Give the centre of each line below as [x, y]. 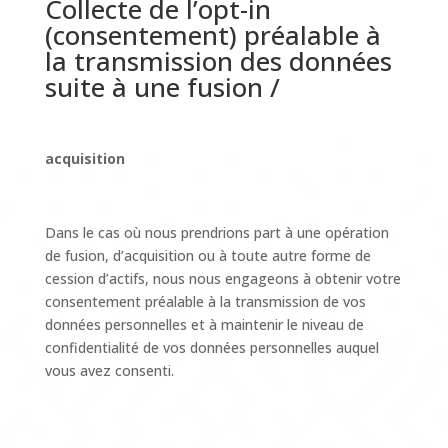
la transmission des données [218, 61]
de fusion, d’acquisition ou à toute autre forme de [207, 255]
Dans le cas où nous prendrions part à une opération [216, 232]
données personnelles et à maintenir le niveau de [204, 324]
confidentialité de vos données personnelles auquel [211, 347]
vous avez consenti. [109, 370]
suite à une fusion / [162, 87]
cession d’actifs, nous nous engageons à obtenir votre [222, 278]
